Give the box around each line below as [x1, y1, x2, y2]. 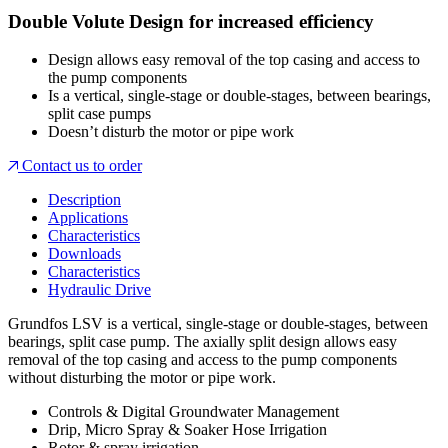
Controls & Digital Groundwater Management [48, 403, 339, 421]
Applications [48, 209, 128, 227]
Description [48, 191, 121, 209]
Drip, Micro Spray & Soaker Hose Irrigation [48, 421, 327, 439]
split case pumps [48, 105, 151, 123]
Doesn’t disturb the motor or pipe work [48, 123, 294, 141]
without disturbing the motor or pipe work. [8, 369, 276, 387]
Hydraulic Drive [48, 281, 151, 299]
